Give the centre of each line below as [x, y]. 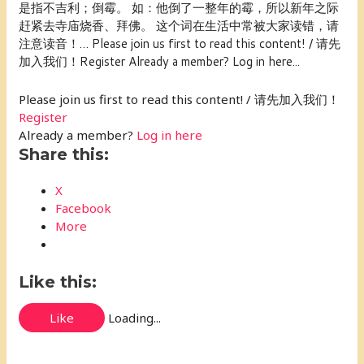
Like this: [58, 282]
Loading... [135, 317]
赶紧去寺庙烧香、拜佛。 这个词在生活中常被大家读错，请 [179, 26]
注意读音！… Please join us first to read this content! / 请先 [180, 43]
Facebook [84, 208]
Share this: [64, 154]
